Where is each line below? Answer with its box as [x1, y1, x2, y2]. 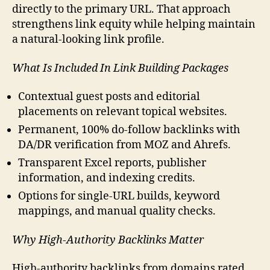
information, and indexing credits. [18, 171, 195, 186]
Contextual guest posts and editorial [18, 90, 200, 104]
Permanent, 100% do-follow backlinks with [18, 123, 240, 137]
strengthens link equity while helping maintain [12, 17, 256, 32]
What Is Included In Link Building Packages [12, 61, 228, 75]
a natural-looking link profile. [12, 33, 165, 47]
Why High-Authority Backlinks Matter [12, 233, 204, 247]
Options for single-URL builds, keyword [18, 189, 220, 204]
